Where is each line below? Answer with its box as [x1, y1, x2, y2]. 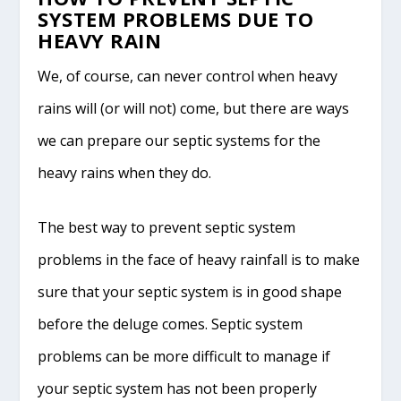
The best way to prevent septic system [38, 218, 296, 238]
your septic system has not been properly [38, 379, 318, 399]
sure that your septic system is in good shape [38, 282, 343, 303]
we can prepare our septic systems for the [38, 130, 321, 150]
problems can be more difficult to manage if [38, 346, 331, 367]
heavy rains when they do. [38, 162, 212, 183]
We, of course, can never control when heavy [38, 65, 338, 86]
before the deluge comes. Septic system [38, 314, 303, 335]
